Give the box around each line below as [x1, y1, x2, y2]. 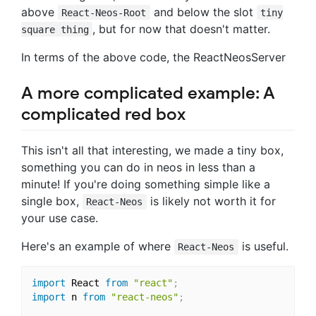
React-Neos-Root [61, 6, 147, 18]
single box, [21, 193, 83, 208]
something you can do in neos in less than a [21, 159, 255, 174]
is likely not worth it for [146, 193, 276, 208]
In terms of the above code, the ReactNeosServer [21, 49, 286, 64]
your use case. [21, 210, 98, 225]
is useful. [238, 238, 288, 253]
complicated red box [21, 103, 186, 125]
